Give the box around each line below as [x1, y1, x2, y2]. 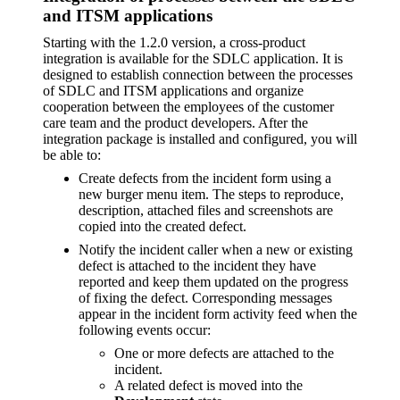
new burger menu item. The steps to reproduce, [79, 186, 344, 202]
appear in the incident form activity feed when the [79, 305, 357, 321]
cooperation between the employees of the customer [43, 98, 334, 114]
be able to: [43, 146, 101, 162]
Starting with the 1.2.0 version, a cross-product [43, 34, 305, 50]
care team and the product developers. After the [43, 114, 308, 130]
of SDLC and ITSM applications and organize [43, 82, 304, 98]
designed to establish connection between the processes [43, 66, 353, 82]
